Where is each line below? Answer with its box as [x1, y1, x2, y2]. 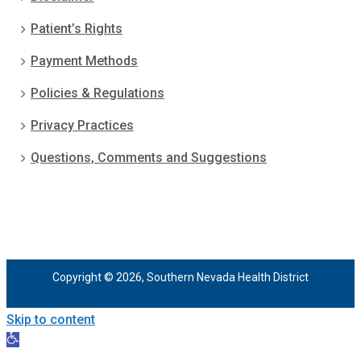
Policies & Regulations [31, 85, 164, 101]
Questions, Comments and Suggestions [31, 149, 267, 165]
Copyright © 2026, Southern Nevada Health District [52, 270, 309, 284]
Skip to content [6, 311, 95, 327]
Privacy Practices [31, 117, 134, 133]
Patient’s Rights [31, 20, 122, 36]
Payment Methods [31, 52, 138, 68]
